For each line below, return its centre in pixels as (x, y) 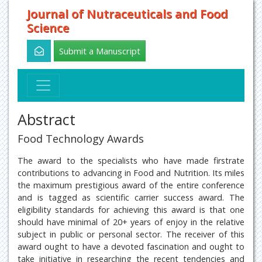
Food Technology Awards (81, 139)
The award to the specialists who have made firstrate (131, 161)
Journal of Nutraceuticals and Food (127, 14)
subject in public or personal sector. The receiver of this (131, 234)
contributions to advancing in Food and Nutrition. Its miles (131, 173)
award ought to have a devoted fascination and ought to (131, 247)
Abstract (46, 119)
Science (48, 28)
